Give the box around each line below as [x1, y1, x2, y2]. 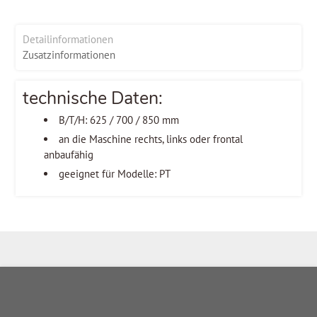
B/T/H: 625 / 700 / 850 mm [59, 113, 180, 127]
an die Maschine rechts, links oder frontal [59, 132, 243, 146]
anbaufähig [44, 147, 94, 161]
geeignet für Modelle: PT [59, 166, 171, 180]
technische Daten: [23, 86, 163, 110]
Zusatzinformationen [23, 47, 116, 62]
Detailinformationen [23, 32, 114, 46]
